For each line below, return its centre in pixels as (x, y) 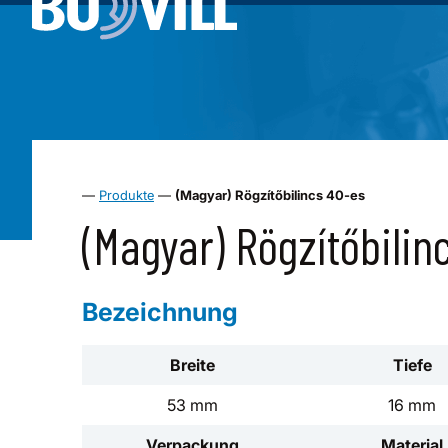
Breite (192, 365)
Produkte (126, 195)
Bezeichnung (160, 312)
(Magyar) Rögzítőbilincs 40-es (270, 195)
